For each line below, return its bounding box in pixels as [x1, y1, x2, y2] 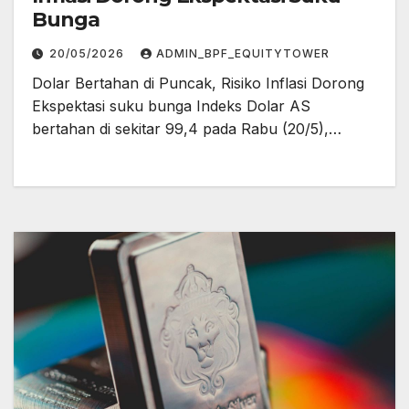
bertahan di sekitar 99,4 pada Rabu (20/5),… [32, 119, 341, 138]
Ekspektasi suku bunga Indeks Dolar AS [32, 96, 310, 115]
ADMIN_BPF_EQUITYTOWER [156, 46, 330, 60]
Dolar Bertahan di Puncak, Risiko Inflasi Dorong [32, 73, 364, 92]
